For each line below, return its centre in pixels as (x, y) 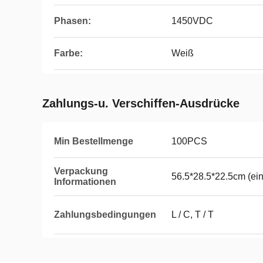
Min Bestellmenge (94, 141)
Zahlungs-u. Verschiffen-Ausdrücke (141, 103)
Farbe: (68, 53)
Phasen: (73, 21)
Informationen (85, 182)
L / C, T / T (193, 215)
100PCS (189, 141)
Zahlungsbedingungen (105, 215)
